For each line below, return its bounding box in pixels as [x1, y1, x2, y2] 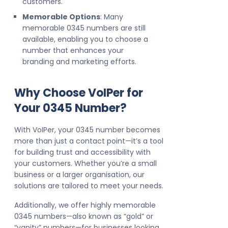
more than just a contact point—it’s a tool [14, 136, 163, 147]
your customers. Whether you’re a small [14, 158, 157, 169]
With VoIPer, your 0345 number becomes [14, 125, 160, 135]
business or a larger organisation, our [14, 169, 145, 180]
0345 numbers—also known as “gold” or [14, 211, 153, 222]
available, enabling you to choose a [22, 34, 148, 45]
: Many [100, 12, 123, 22]
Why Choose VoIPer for [14, 85, 143, 101]
